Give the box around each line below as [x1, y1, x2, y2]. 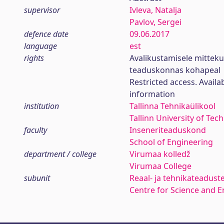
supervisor [24, 4, 60, 15]
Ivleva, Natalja [129, 4, 181, 15]
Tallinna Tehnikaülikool [129, 100, 215, 111]
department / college [24, 148, 96, 159]
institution [24, 100, 59, 111]
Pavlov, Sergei [129, 16, 181, 27]
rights [24, 52, 44, 63]
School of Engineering [129, 136, 213, 147]
